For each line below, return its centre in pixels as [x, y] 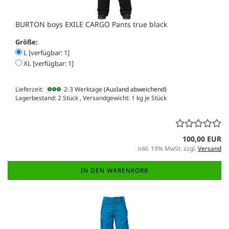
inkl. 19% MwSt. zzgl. [168, 149]
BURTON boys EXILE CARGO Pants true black [91, 24]
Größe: [27, 42]
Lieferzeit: [30, 89]
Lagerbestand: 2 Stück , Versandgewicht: [73, 98]
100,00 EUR [202, 139]
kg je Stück [151, 98]
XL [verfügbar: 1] [48, 63]
